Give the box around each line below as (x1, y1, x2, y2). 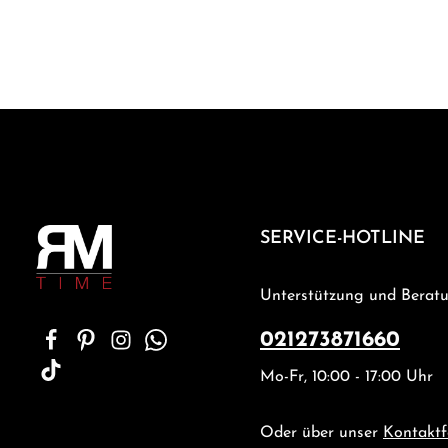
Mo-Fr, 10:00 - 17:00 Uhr (260, 369, 433, 385)
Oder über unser (260, 425, 383, 441)
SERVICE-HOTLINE (260, 229, 425, 248)
